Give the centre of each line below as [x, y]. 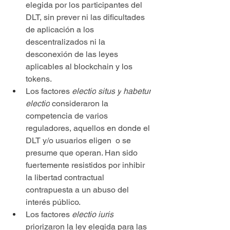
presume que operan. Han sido [83, 152]
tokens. [39, 79]
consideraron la [80, 103]
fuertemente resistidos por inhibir [86, 165]
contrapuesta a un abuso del [78, 189]
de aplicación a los [61, 29]
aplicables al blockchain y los [80, 66]
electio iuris [93, 214]
